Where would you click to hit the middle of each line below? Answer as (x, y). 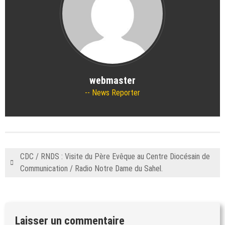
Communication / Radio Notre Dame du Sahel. (91, 168)
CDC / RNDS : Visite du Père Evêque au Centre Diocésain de (115, 156)
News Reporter (115, 92)
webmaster (113, 80)
